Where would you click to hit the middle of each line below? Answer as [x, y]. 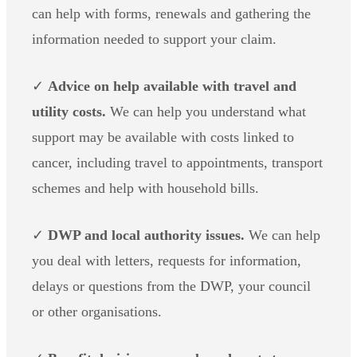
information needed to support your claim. [154, 39]
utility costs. [69, 111]
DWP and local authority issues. [146, 235]
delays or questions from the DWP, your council [171, 286]
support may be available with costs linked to [163, 137]
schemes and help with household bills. [145, 188]
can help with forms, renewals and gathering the [171, 13]
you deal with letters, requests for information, [167, 260]
